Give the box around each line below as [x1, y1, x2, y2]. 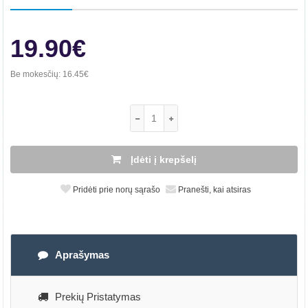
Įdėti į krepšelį [128, 154, 197, 165]
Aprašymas [55, 249, 109, 261]
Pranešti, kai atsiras [176, 185, 251, 195]
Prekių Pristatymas [55, 291, 141, 302]
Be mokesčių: [10, 69, 63, 79]
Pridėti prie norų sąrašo [71, 185, 160, 195]
